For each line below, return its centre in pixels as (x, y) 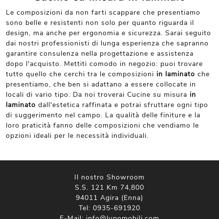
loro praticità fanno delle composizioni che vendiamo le (102, 125)
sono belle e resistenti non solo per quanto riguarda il (100, 23)
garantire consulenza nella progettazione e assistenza (100, 54)
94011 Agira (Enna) (109, 198)
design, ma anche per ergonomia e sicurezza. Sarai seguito (109, 33)
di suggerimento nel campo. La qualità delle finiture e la (103, 115)
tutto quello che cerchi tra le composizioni (81, 74)
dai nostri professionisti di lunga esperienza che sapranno (107, 43)
